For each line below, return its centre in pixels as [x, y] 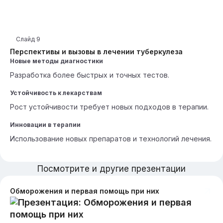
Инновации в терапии [45, 125]
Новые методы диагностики [56, 61]
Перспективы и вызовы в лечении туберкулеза [96, 52]
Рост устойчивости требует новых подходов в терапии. [109, 107]
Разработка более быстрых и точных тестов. [90, 75]
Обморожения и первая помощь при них [85, 191]
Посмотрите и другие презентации [111, 169]
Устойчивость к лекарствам [56, 93]
